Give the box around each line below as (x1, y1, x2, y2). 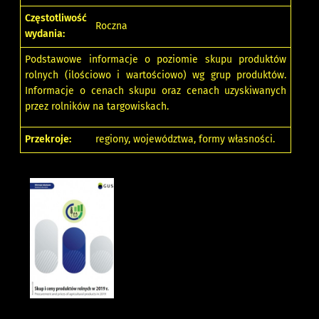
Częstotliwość (25, 11, 88, 24)
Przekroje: (25, 132, 72, 145)
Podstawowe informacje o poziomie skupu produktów (25, 53, 287, 66)
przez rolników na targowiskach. (25, 100, 169, 113)
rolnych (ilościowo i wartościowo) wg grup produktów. (25, 68, 287, 81)
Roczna (95, 19, 128, 32)
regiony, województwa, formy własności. (95, 132, 276, 145)
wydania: (25, 27, 66, 40)
